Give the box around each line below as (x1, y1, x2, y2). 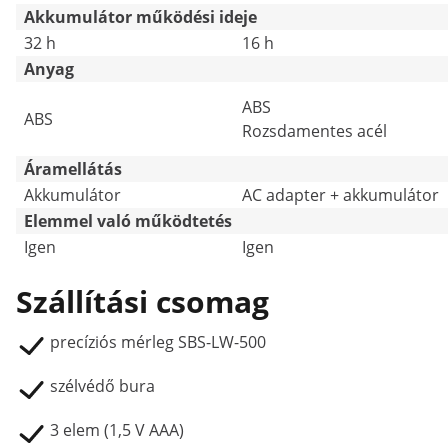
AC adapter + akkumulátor (242, 184, 439, 206)
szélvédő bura (50, 375, 155, 397)
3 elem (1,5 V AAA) (50, 419, 184, 441)
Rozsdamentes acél (242, 120, 387, 142)
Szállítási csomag (16, 281, 269, 322)
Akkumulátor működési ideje (24, 6, 257, 28)
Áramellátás (24, 158, 122, 180)
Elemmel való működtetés (24, 210, 232, 232)
